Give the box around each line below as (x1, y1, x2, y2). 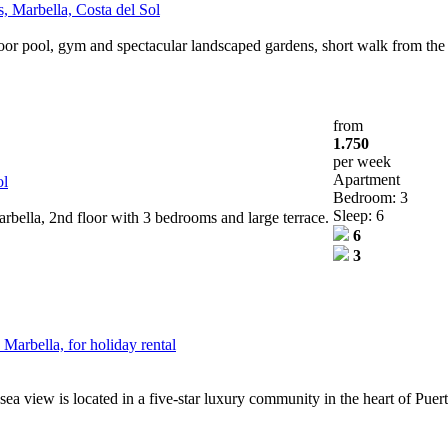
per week (333, 152, 391, 170)
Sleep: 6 (333, 206, 384, 224)
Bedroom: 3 (333, 188, 408, 206)
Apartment (333, 170, 400, 188)
